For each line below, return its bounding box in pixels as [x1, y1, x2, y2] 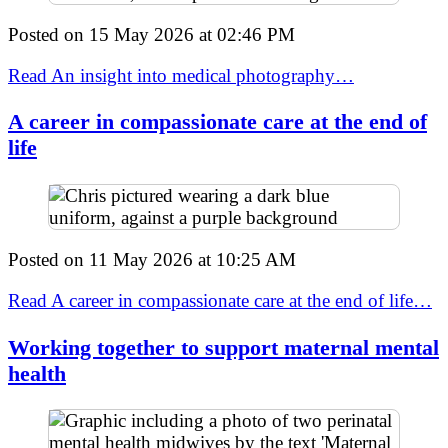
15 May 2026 [89, 23, 194, 45]
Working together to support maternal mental [8, 334, 439, 360]
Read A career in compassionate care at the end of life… [8, 290, 432, 312]
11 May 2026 [89, 249, 193, 271]
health [8, 360, 66, 386]
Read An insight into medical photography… [8, 65, 354, 87]
